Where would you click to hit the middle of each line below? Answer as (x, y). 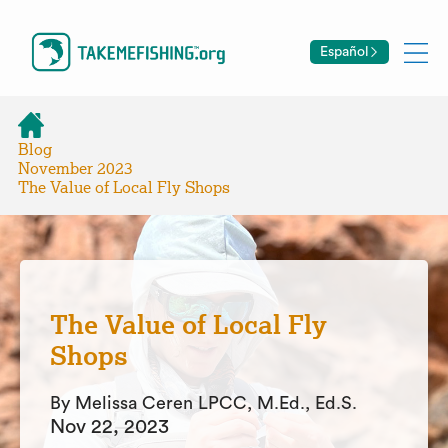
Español (344, 51)
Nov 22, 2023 (109, 427)
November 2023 (75, 168)
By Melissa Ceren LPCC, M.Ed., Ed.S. (203, 403)
